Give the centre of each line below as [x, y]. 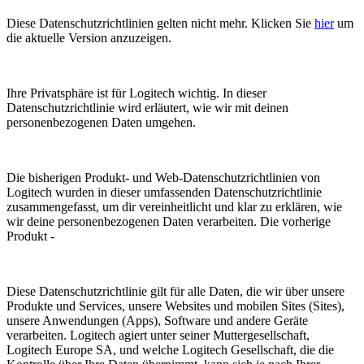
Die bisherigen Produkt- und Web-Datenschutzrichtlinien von [163, 178]
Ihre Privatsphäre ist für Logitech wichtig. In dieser [136, 93]
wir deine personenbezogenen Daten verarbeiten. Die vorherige [169, 222]
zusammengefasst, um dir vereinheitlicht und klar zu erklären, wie [174, 207]
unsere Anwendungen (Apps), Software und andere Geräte [157, 321]
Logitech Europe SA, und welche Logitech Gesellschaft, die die [170, 350]
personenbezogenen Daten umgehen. [101, 123]
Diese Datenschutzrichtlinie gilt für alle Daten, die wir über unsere [175, 292]
